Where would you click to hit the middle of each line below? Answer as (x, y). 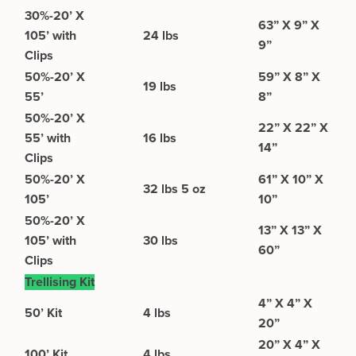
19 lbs (160, 87)
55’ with (48, 138)
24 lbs (161, 36)
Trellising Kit (60, 282)
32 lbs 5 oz (174, 189)
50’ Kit (45, 313)
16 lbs (160, 138)
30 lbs (161, 241)
